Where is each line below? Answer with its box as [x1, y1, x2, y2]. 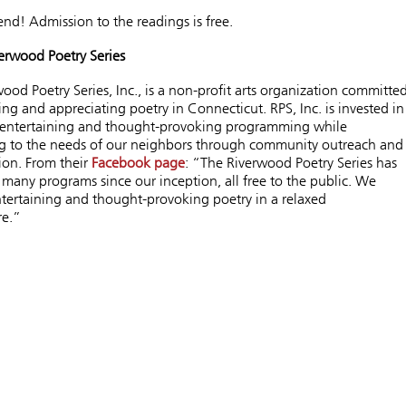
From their [25, 155, 92, 171]
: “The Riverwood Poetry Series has [185, 155, 397, 171]
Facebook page [92, 155, 185, 171]
